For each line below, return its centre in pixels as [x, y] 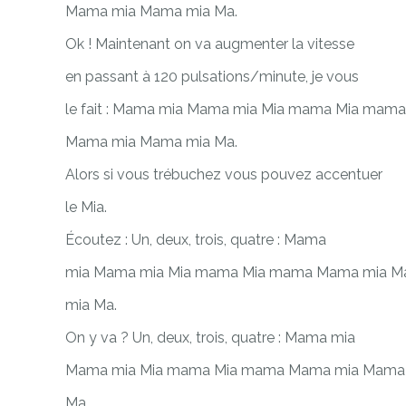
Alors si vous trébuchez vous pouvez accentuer [224, 174]
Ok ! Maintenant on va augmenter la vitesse [210, 43]
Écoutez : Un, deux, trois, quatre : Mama [196, 239]
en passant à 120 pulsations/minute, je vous [212, 76]
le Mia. [86, 207]
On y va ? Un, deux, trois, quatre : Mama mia [210, 337]
